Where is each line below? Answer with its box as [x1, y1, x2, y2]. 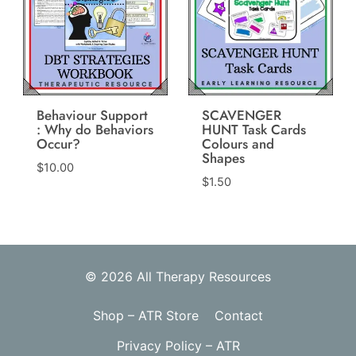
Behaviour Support [36, 105, 148, 125]
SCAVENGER [201, 105, 281, 125]
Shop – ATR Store [93, 307, 199, 323]
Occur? [36, 133, 80, 153]
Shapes [201, 148, 245, 168]
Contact [214, 307, 263, 323]
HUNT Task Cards [201, 119, 306, 139]
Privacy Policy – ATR [116, 337, 240, 354]
